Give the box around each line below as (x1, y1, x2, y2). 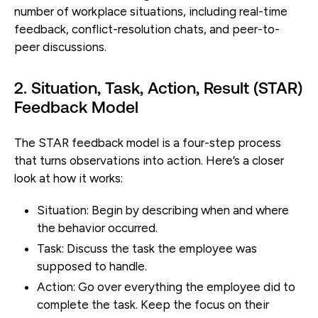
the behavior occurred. (37, 220, 160, 235)
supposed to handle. (37, 258, 147, 273)
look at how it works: (14, 170, 123, 185)
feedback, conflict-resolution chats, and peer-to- (14, 21, 280, 36)
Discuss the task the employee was (64, 241, 257, 256)
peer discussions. (14, 39, 106, 54)
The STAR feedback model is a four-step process (14, 135, 281, 150)
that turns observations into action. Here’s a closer (14, 153, 284, 168)
